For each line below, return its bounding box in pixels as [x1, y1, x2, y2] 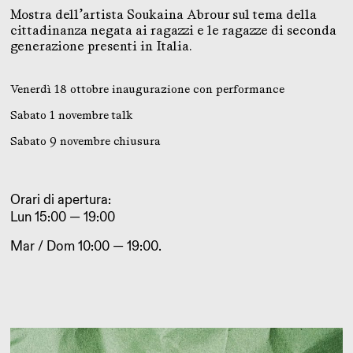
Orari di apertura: [10, 191, 111, 209]
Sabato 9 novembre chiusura [10, 135, 161, 147]
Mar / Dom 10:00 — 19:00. [10, 238, 162, 255]
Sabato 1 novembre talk [10, 109, 133, 121]
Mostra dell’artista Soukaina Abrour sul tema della [10, 7, 317, 22]
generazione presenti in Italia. [10, 39, 191, 54]
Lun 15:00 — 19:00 [10, 209, 115, 226]
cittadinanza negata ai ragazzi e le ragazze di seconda [10, 23, 336, 38]
